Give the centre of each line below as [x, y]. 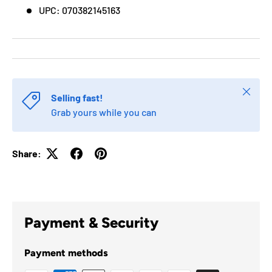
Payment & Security [91, 223]
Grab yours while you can [104, 112]
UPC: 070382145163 [80, 10]
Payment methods [66, 253]
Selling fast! [77, 97]
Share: [27, 153]
